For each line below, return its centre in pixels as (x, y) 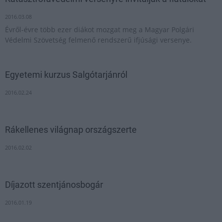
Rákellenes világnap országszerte (71, 130)
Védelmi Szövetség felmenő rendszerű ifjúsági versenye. (98, 40)
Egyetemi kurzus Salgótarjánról (66, 75)
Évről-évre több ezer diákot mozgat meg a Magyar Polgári (100, 29)
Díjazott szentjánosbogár (54, 185)
